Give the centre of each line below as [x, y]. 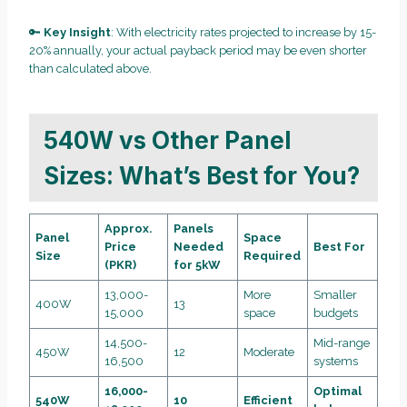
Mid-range [342, 343]
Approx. [129, 229]
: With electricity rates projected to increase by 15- [243, 33]
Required [273, 256]
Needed [199, 247]
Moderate [269, 352]
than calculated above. [90, 69]
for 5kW [197, 265]
